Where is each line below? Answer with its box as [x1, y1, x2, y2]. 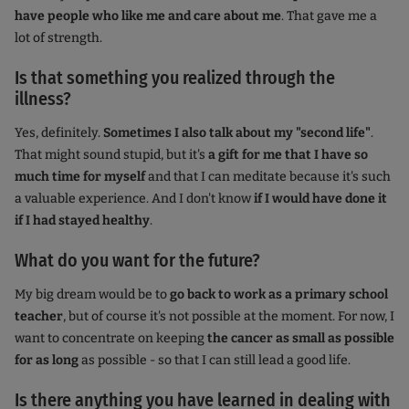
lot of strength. [15, 30, 102, 47]
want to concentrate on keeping [15, 330, 207, 347]
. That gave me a [281, 8, 377, 25]
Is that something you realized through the [15, 67, 335, 89]
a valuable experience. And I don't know [15, 191, 254, 207]
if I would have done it [254, 191, 387, 207]
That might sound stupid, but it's [15, 147, 208, 163]
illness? [15, 88, 71, 110]
